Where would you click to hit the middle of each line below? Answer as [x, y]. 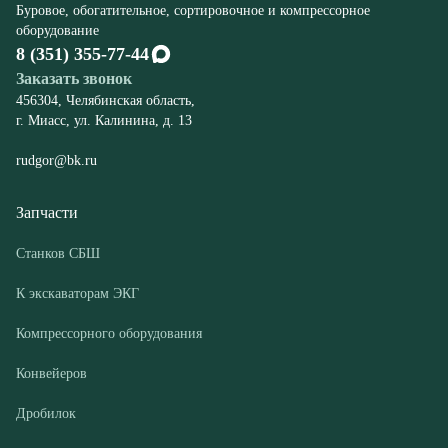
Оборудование [65, 377]
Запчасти [47, 83]
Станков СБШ [58, 124]
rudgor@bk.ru [58, 31]
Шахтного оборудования [90, 324]
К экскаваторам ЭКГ [77, 164]
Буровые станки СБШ [81, 418]
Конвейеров [51, 244]
